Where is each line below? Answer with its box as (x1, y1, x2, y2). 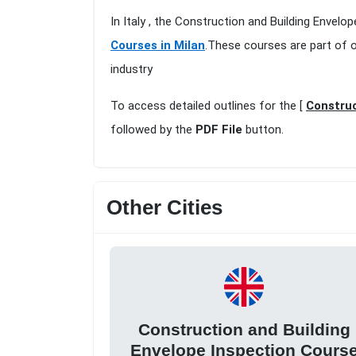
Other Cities (106, 195, 222, 220)
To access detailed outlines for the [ (110, 99, 306, 114)
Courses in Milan (110, 38, 205, 53)
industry (110, 62, 153, 77)
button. (242, 122, 284, 137)
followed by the (110, 122, 195, 137)
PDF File (195, 122, 242, 137)
